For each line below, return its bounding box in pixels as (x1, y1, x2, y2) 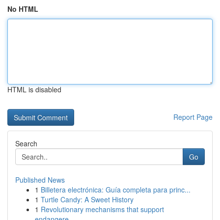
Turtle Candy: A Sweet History (41, 194, 134, 204)
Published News (15, 175, 65, 185)
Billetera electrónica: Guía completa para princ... (41, 185, 191, 194)
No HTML (7, 4, 38, 14)
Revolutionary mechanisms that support (41, 204, 164, 214)
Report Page (173, 112, 213, 122)
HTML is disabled (7, 84, 61, 94)
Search (15, 138, 37, 148)
